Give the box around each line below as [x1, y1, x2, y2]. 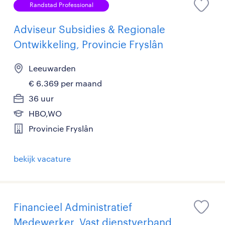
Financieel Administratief [14, 201, 132, 213]
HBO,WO [29, 108, 62, 118]
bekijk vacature [14, 154, 71, 163]
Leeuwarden [29, 63, 76, 73]
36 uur [29, 93, 54, 103]
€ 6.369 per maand [29, 78, 102, 88]
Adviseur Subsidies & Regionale [14, 23, 165, 35]
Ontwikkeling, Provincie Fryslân [14, 38, 163, 50]
